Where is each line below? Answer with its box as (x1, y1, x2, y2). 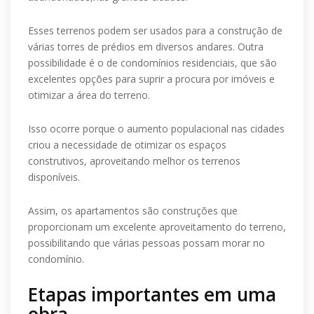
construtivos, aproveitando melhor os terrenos (28, 154, 240, 168)
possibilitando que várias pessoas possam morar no (28, 236, 265, 250)
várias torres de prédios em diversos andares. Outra (28, 40, 264, 53)
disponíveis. (28, 170, 80, 184)
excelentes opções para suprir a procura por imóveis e (28, 72, 275, 86)
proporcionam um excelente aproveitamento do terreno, (28, 220, 286, 233)
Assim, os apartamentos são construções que (28, 204, 238, 217)
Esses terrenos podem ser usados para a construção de (28, 24, 282, 37)
